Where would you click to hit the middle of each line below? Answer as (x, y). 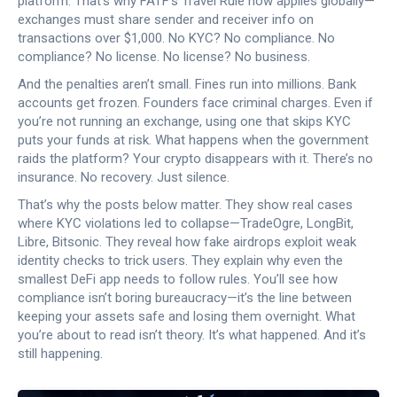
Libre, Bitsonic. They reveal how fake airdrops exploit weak (187, 242)
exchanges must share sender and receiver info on (166, 19)
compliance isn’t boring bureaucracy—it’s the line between (185, 298)
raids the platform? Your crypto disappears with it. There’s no (195, 159)
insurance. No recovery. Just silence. (124, 177)
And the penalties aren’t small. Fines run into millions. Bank (187, 84)
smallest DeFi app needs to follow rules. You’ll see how (178, 279)
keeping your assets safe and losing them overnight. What (187, 316)
